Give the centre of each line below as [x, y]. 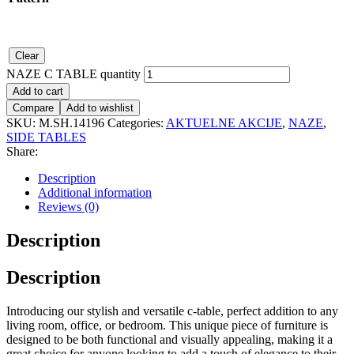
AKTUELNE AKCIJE [224, 122]
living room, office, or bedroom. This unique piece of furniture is [167, 325]
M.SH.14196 [72, 122]
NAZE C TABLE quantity [73, 73]
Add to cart [38, 91]
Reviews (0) [68, 206]
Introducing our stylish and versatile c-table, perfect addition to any [172, 311]
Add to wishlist [100, 107]
